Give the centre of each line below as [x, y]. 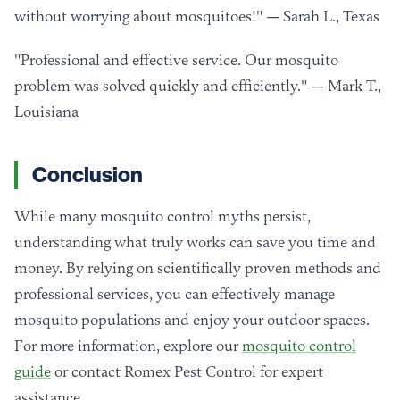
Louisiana [46, 112]
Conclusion [87, 175]
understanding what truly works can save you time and [195, 242]
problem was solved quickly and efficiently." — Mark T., [198, 86]
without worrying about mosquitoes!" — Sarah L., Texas [197, 17]
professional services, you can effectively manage [175, 294]
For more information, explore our [128, 346]
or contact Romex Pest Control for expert [187, 372]
